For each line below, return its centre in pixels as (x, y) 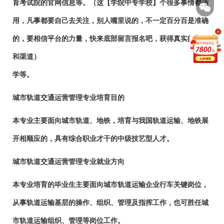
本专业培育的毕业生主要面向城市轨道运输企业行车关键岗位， (110, 184)
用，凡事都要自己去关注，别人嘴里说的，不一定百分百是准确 (110, 20)
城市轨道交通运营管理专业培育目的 (68, 97)
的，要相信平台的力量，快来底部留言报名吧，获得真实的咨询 (110, 38)
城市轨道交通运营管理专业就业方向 (68, 161)
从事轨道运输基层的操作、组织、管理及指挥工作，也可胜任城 (110, 202)
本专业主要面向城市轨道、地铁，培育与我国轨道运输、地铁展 (110, 120)
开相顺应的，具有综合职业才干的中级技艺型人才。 (93, 138)
